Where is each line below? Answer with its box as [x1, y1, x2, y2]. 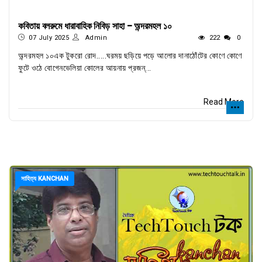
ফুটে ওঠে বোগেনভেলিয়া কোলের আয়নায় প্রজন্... [18, 63, 151, 73]
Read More [204, 97, 244, 106]
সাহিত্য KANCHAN [21, 175, 68, 182]
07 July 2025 [29, 34, 70, 42]
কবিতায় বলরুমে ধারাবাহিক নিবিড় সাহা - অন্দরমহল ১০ [18, 19, 172, 33]
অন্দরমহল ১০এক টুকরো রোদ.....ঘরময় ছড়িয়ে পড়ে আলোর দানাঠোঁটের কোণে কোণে [18, 51, 242, 60]
